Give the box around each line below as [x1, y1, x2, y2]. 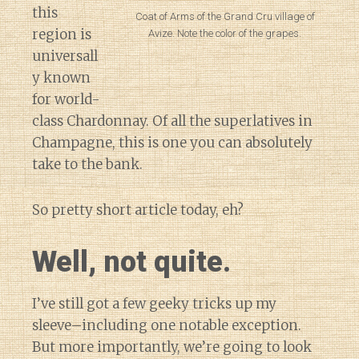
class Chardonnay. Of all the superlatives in [32, 112, 313, 130]
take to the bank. [32, 155, 143, 173]
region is [32, 26, 91, 43]
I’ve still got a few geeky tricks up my [32, 295, 276, 313]
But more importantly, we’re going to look [32, 338, 312, 356]
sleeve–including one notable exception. [32, 317, 301, 334]
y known [32, 69, 91, 87]
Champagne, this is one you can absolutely [32, 134, 313, 151]
